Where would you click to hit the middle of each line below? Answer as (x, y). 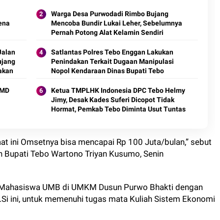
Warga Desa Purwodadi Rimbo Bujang (110, 14)
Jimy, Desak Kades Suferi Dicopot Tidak (112, 100)
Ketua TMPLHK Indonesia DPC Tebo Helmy (118, 90)
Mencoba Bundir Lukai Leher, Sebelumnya (116, 23)
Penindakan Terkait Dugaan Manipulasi (112, 61)
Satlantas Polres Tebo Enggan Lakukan (112, 52)
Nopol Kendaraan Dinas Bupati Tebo (107, 71)
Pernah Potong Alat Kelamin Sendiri (107, 32)
